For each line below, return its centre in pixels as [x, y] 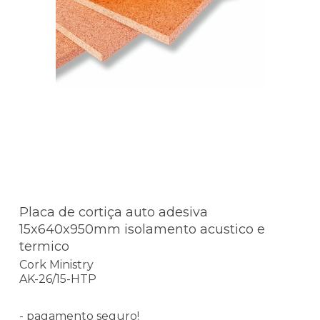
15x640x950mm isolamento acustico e [142, 229]
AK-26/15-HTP [58, 279]
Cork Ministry [56, 265]
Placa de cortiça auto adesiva [114, 212]
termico [44, 246]
